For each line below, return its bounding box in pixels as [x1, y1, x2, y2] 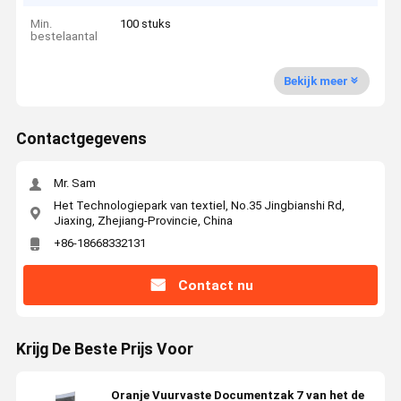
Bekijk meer [283, 73, 348, 88]
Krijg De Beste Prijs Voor [15, 340, 193, 359]
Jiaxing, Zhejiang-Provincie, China [53, 213, 233, 227]
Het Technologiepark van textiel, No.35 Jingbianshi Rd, [53, 198, 345, 212]
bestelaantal [30, 30, 98, 44]
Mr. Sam [53, 176, 96, 191]
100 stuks [120, 17, 172, 31]
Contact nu [177, 277, 253, 294]
